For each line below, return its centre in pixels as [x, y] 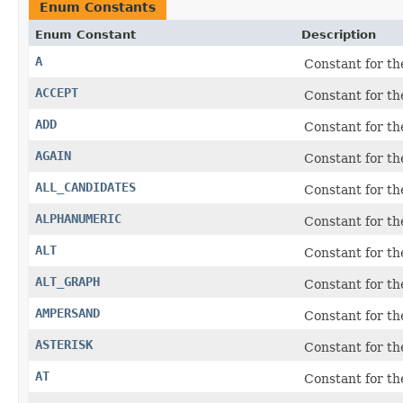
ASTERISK [64, 344]
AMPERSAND [67, 313]
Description [339, 34]
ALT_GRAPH [67, 281]
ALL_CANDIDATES [85, 187]
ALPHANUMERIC [78, 218]
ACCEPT [57, 92]
